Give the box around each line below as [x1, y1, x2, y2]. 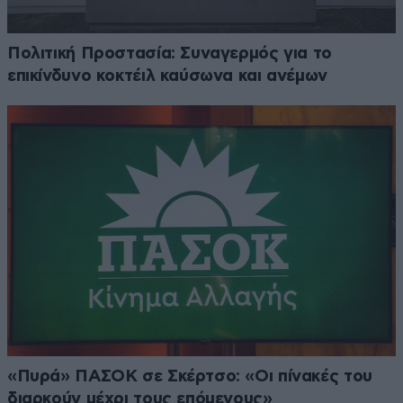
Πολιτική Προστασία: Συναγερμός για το [7, 45, 332, 63]
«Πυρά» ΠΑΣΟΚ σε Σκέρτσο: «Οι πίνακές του [7, 367, 372, 385]
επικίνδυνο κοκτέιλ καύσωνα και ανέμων [7, 67, 327, 85]
